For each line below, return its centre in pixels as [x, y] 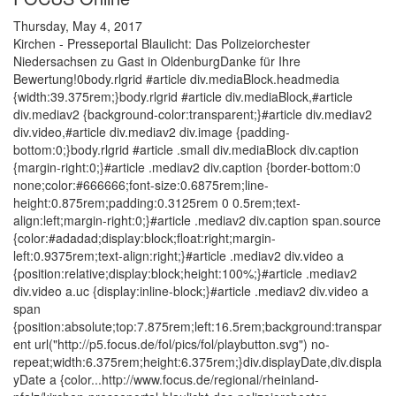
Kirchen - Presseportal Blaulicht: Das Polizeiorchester [162, 44]
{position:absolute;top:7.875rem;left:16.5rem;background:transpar [198, 327]
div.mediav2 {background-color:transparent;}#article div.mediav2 [193, 114]
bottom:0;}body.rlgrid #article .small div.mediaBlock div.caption [186, 150]
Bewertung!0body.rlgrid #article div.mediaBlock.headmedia [176, 79]
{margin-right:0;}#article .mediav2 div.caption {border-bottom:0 [187, 168]
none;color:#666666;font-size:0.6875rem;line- [141, 185]
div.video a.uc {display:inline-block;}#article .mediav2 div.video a [191, 291]
